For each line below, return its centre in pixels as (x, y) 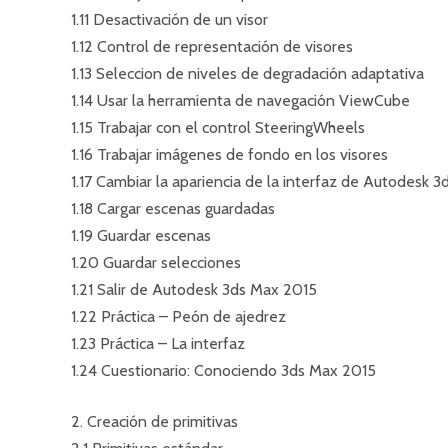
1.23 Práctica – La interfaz (158, 343)
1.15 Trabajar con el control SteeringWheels (218, 127)
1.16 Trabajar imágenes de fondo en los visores (229, 154)
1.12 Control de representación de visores (212, 46)
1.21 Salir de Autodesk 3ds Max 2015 (194, 289)
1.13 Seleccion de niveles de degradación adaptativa (247, 73)
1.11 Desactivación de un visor (169, 19)
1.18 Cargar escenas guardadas (173, 208)
